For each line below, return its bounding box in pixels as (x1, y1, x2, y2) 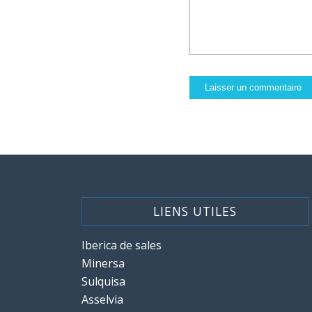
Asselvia (81, 292, 124, 308)
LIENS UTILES (153, 203, 237, 220)
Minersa (81, 256, 125, 272)
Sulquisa (81, 274, 126, 290)
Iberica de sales (81, 237, 162, 253)
